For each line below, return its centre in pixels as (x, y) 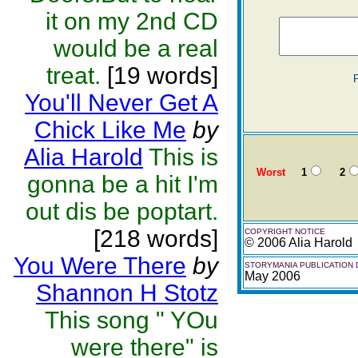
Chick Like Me (110, 130)
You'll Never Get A (121, 103)
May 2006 (272, 276)
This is (183, 157)
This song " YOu (131, 320)
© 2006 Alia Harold (298, 243)
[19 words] (159, 76)
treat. (74, 76)
